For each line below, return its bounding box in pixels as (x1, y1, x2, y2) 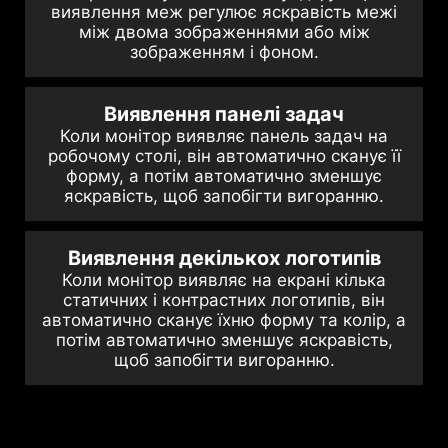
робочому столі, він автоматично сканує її (47, 146, 401, 167)
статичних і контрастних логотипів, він (63, 290, 385, 311)
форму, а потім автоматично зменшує (66, 166, 382, 187)
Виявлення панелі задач (104, 102, 344, 127)
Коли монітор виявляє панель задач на (60, 126, 388, 147)
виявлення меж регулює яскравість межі (51, 2, 397, 23)
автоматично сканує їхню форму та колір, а (42, 310, 406, 331)
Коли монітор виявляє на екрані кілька (62, 270, 386, 291)
